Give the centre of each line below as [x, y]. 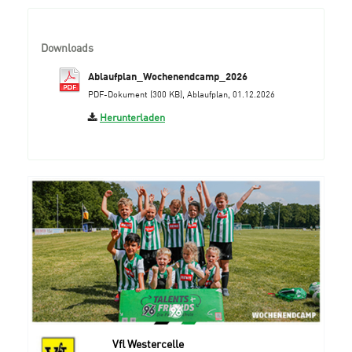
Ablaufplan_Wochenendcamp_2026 [168, 78]
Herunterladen [132, 117]
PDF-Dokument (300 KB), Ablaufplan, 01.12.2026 [181, 94]
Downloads [67, 47]
